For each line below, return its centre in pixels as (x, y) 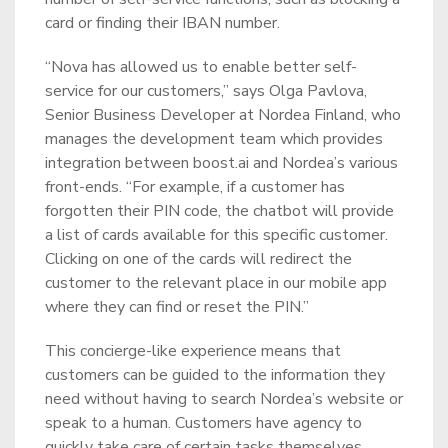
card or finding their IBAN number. (162, 23)
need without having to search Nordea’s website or (224, 399)
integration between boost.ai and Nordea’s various (221, 163)
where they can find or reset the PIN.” (177, 307)
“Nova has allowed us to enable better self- (201, 67)
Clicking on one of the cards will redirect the (198, 259)
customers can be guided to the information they (215, 375)
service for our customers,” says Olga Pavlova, (206, 91)
